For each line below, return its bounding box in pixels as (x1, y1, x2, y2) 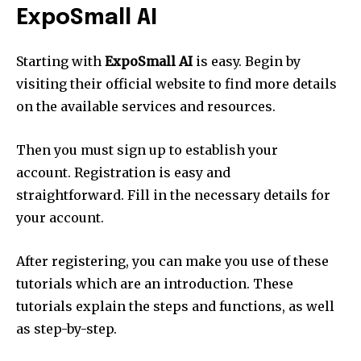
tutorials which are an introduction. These (16, 276, 293, 293)
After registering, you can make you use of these (16, 253, 329, 270)
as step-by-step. (16, 321, 117, 338)
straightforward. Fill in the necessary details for (16, 187, 330, 204)
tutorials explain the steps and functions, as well (16, 298, 334, 315)
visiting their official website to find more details (16, 76, 337, 93)
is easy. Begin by (193, 53, 301, 70)
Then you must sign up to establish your (16, 142, 278, 159)
